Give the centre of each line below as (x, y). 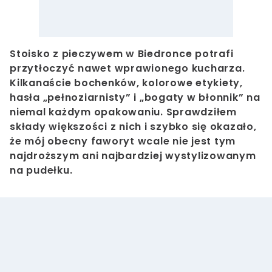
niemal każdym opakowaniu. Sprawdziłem (123, 112)
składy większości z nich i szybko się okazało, (133, 126)
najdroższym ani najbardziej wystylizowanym (133, 155)
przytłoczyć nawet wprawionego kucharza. (127, 68)
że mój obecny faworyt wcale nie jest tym (123, 141)
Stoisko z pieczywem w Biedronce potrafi (122, 53)
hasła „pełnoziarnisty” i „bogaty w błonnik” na (135, 97)
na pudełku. (41, 170)
